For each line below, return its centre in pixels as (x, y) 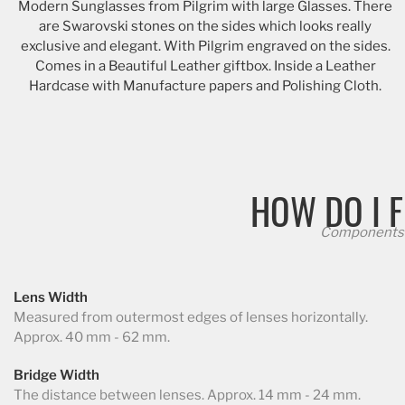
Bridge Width (57, 375)
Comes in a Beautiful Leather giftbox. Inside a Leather (205, 66)
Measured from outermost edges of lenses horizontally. (191, 317)
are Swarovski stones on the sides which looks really (206, 26)
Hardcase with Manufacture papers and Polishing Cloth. (206, 85)
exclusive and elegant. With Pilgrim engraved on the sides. (205, 46)
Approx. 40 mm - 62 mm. (92, 337)
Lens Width (51, 297)
